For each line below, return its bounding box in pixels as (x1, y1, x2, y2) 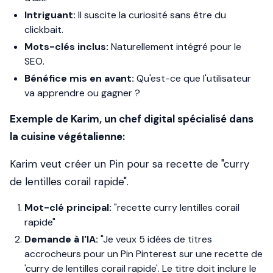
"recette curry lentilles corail (112, 201, 239, 214)
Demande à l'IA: (24, 233, 98, 246)
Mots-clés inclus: (24, 40, 108, 53)
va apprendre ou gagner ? (24, 87, 140, 99)
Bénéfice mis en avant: (24, 72, 134, 85)
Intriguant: (24, 9, 76, 21)
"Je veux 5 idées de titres (98, 233, 212, 246)
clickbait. (24, 23, 63, 36)
